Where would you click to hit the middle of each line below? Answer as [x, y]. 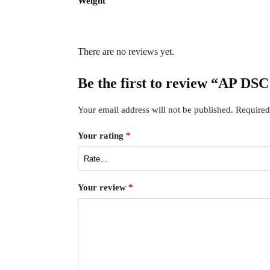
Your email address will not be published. [155, 110]
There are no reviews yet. [126, 52]
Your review [103, 188]
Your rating [102, 136]
